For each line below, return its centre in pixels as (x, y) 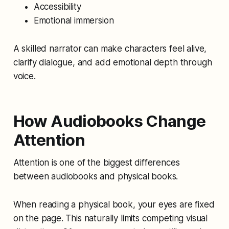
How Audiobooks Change (109, 121)
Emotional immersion (74, 20)
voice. (24, 76)
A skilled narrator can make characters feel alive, (110, 48)
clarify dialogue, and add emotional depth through (112, 62)
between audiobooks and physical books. (96, 176)
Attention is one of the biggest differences (96, 162)
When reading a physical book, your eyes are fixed (114, 204)
